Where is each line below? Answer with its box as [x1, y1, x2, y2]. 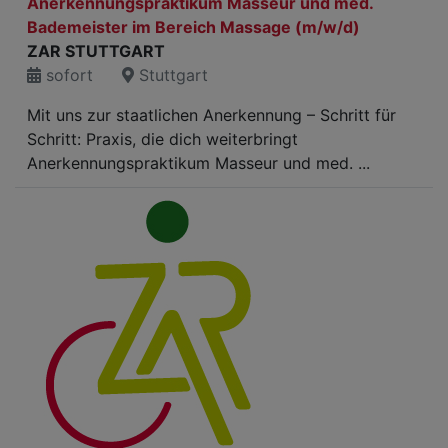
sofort [41, 65, 93, 85]
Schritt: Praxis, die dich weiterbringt [27, 129, 298, 149]
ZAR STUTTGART [27, 41, 165, 61]
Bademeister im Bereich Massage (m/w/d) [27, 17, 360, 37]
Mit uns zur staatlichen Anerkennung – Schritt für [27, 105, 396, 125]
